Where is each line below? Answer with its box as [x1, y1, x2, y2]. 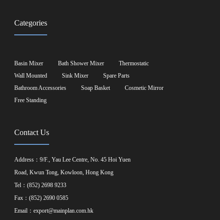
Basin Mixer [14, 59, 44, 67]
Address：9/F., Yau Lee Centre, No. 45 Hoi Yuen [14, 156, 131, 163]
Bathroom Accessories [14, 84, 67, 91]
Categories [14, 18, 48, 27]
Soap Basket [81, 84, 110, 91]
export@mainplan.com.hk [33, 207, 94, 214]
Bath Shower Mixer [58, 59, 105, 67]
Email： [14, 207, 34, 214]
